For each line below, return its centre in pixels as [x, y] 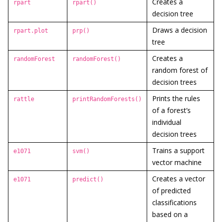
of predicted [171, 191]
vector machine [177, 162]
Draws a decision [180, 30]
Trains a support [178, 150]
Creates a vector [179, 179]
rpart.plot [31, 31]
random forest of [180, 70]
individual [167, 122]
